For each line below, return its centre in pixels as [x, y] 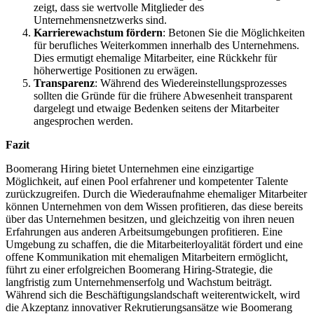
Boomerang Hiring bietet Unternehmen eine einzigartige [130, 168]
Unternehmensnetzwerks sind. [100, 20]
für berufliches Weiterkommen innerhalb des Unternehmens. [166, 45]
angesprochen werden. [83, 121]
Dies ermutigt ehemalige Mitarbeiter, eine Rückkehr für [155, 57]
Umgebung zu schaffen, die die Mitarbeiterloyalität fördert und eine [154, 244]
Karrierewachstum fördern [98, 32]
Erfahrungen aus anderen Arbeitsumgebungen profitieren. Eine [144, 231]
